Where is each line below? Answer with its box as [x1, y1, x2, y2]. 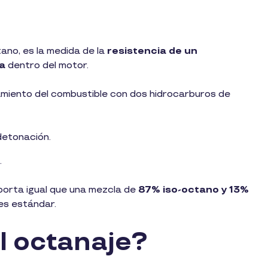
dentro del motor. [8, 59, 89, 71]
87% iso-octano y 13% [136, 184, 249, 196]
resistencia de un [107, 45, 197, 57]
